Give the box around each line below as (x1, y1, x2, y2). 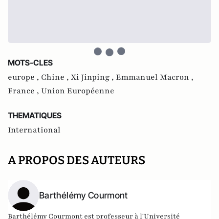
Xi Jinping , (71, 72, 116, 83)
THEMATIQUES (8, 110, 62, 120)
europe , (8, 72, 41, 83)
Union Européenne (41, 86, 114, 96)
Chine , (41, 72, 71, 83)
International (8, 125, 61, 135)
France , (8, 86, 41, 96)
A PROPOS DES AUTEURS (8, 153, 145, 167)
